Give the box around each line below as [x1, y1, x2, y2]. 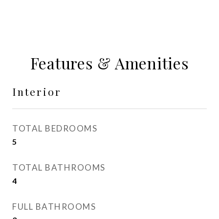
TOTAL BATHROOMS [12, 162, 106, 173]
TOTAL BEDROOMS [12, 123, 97, 133]
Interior [12, 85, 62, 98]
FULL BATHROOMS [12, 201, 96, 212]
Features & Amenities [30, 52, 189, 73]
